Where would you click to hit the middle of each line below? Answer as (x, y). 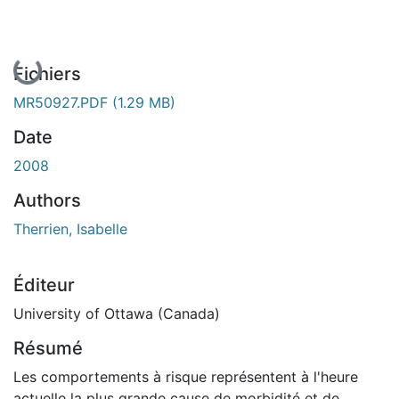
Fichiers (47, 73)
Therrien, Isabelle (70, 228)
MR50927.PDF (63, 102)
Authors (47, 200)
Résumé (48, 348)
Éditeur (44, 285)
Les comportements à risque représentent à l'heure (186, 376)
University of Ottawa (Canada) (117, 313)
